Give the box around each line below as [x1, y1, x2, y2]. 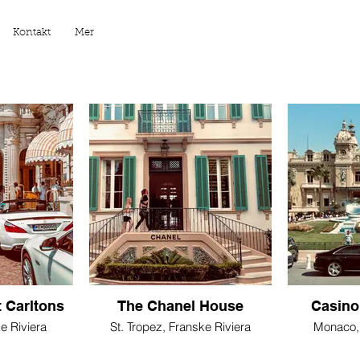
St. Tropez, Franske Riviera [110, 319, 251, 335]
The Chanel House [117, 297, 243, 315]
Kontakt [13, 27, 51, 38]
